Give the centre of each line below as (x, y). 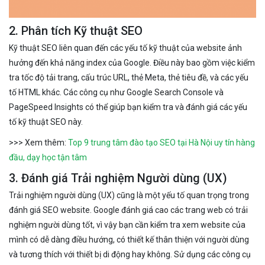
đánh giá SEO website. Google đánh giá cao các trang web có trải (128, 210)
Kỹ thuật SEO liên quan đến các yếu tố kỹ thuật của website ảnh (125, 48)
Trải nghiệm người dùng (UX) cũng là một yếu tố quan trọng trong (129, 195)
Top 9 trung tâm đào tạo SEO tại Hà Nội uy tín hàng (161, 143)
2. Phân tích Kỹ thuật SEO (76, 31)
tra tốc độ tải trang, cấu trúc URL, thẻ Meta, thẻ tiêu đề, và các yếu (129, 78)
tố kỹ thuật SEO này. (46, 122)
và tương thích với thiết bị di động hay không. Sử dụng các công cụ (130, 255)
